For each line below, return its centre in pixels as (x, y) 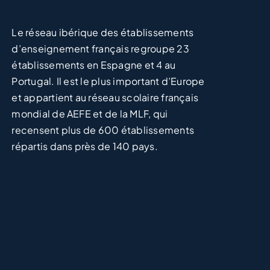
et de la (110, 114)
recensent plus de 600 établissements (103, 130)
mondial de (39, 114)
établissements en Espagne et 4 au (94, 65)
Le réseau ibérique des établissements (103, 33)
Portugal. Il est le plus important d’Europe (108, 81)
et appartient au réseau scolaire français (105, 98)
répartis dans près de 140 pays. (85, 146)
